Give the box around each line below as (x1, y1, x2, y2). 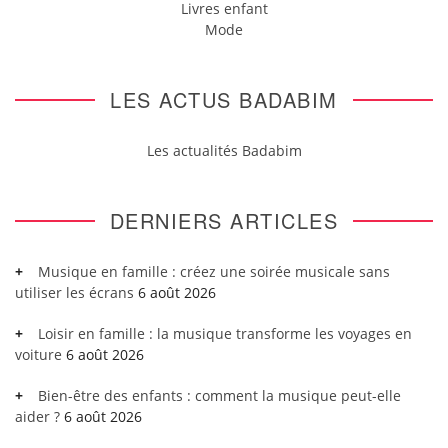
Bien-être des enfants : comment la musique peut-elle (38, 386, 401, 405)
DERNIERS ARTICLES (109, 206, 339, 235)
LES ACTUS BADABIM (110, 85, 338, 114)
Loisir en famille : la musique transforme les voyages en (38, 324, 412, 343)
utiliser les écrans (15, 283, 134, 302)
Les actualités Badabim (146, 141, 302, 160)
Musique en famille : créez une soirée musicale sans (38, 262, 390, 281)
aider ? (15, 407, 60, 426)
